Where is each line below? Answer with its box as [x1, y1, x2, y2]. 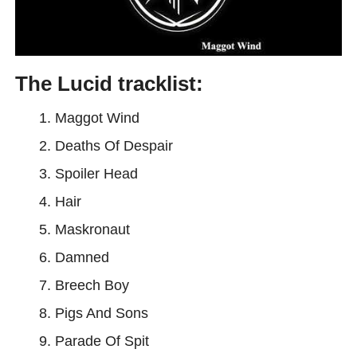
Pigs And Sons [54, 304, 148, 321]
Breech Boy [54, 276, 129, 293]
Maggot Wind [54, 108, 139, 126]
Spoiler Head [54, 164, 138, 182]
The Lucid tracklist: [14, 72, 203, 95]
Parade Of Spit [54, 331, 149, 349]
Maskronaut [54, 220, 130, 237]
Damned [54, 248, 109, 265]
